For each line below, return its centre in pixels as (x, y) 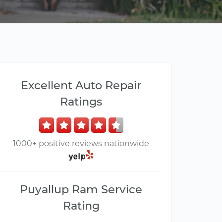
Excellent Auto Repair (81, 85)
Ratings (81, 102)
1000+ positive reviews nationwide (81, 143)
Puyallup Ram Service (81, 190)
